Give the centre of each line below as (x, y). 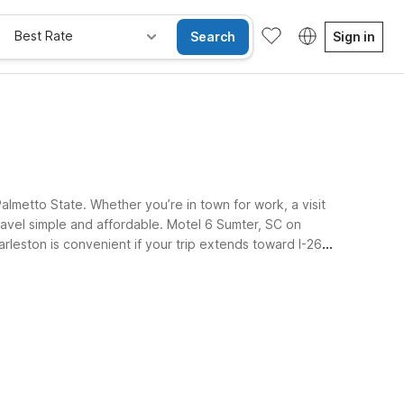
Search (213, 36)
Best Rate (44, 35)
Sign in (354, 36)
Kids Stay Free (165, 325)
